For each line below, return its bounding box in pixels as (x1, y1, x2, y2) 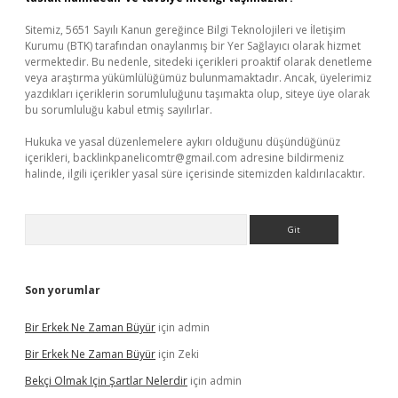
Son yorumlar (25, 283, 100, 298)
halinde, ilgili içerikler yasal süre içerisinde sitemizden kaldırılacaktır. (25, 166, 365, 181)
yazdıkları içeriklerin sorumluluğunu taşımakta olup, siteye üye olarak (25, 86, 370, 101)
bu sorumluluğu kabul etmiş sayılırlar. (25, 102, 212, 117)
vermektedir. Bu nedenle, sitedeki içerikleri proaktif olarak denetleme (25, 54, 372, 69)
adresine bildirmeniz (237, 150, 344, 165)
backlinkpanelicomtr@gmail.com (73, 150, 237, 165)
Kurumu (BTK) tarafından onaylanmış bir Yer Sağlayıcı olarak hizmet (25, 38, 361, 53)
